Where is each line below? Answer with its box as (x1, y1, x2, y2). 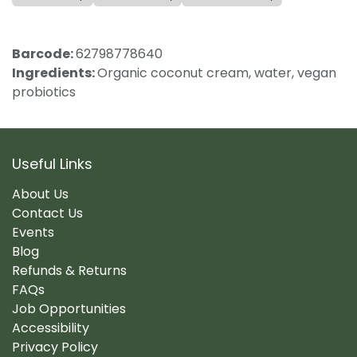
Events (12, 222, 54, 241)
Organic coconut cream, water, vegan (97, 64, 336, 83)
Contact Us (12, 203, 83, 222)
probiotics (12, 83, 76, 102)
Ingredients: (12, 64, 97, 83)
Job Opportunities (12, 299, 126, 318)
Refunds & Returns (12, 261, 127, 280)
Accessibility (12, 318, 89, 337)
